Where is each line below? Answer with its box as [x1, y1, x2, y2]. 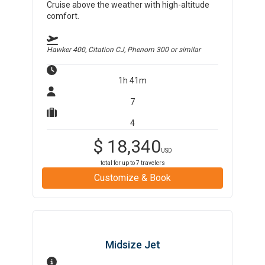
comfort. [47, 11, 80, 21]
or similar [169, 46, 201, 54]
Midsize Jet [105, 238, 160, 251]
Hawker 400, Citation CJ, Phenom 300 [47, 46, 169, 54]
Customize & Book [94, 172, 171, 183]
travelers [139, 160, 165, 166]
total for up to [100, 160, 136, 166]
